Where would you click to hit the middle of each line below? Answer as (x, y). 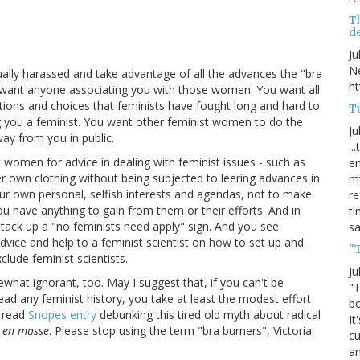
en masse (26, 331)
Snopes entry (62, 315)
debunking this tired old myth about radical (209, 315)
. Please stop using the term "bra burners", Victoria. (182, 331)
